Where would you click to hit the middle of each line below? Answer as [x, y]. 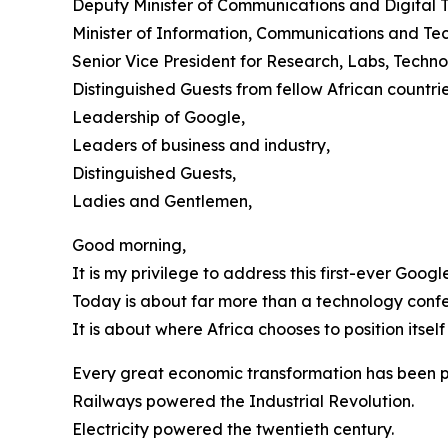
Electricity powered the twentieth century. [233, 429]
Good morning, [131, 245]
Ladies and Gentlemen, [162, 201]
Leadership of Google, [158, 117]
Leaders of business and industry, [201, 145]
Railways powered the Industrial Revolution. [243, 401]
